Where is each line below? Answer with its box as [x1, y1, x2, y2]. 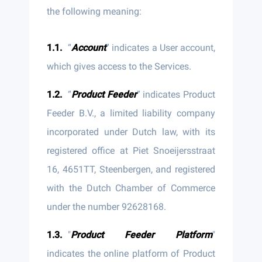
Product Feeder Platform [71, 229, 212, 240]
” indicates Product [136, 89, 216, 100]
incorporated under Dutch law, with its [47, 126, 215, 137]
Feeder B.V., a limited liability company [47, 108, 215, 119]
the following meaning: [47, 6, 142, 17]
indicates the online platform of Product [47, 248, 215, 259]
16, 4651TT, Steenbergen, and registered [47, 164, 215, 175]
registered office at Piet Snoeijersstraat [47, 145, 215, 156]
